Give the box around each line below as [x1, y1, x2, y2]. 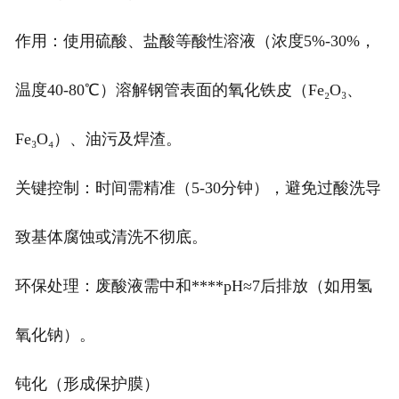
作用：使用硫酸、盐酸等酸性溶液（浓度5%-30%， [14, 31, 376, 50]
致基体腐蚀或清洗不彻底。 [14, 227, 208, 246]
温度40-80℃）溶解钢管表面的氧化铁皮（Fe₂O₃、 [14, 80, 362, 99]
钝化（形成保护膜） [14, 374, 159, 393]
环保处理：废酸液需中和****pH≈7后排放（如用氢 [14, 276, 372, 295]
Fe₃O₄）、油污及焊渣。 [14, 129, 182, 148]
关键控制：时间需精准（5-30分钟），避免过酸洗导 [14, 178, 381, 197]
